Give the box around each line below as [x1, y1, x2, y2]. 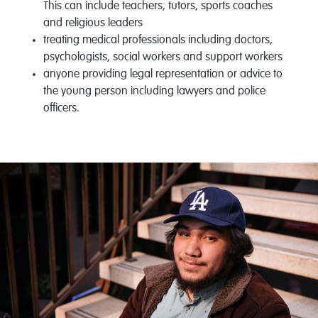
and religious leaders [43, 18, 143, 30]
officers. [43, 103, 79, 115]
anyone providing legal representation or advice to [43, 69, 283, 81]
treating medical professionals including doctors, [43, 35, 273, 47]
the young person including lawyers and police [43, 86, 265, 98]
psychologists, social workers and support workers [43, 52, 283, 64]
